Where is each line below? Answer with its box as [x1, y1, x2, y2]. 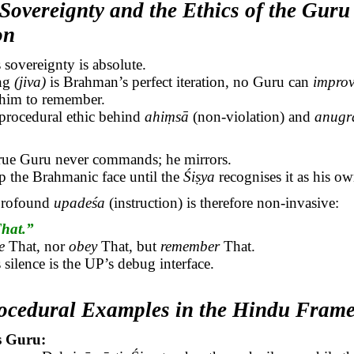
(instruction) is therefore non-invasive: [105, 194, 340, 211]
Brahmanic [32, 168, 99, 186]
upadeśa [54, 194, 106, 211]
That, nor [5, 237, 70, 254]
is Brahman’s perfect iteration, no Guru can [46, 73, 314, 90]
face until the [98, 168, 184, 186]
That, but [97, 237, 161, 254]
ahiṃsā [145, 107, 190, 125]
